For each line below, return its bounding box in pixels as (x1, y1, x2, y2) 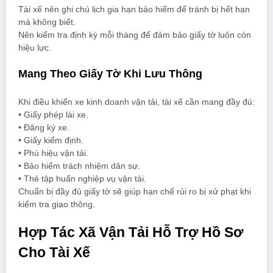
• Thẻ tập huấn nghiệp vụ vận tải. (18, 174, 146, 184)
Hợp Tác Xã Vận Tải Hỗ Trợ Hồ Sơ (18, 225, 243, 241)
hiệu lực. (18, 43, 51, 52)
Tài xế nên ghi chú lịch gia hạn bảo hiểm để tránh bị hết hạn (18, 4, 250, 14)
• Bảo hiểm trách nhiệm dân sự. (18, 161, 140, 171)
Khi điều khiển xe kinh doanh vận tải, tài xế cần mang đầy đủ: (18, 97, 255, 107)
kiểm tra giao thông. (18, 200, 95, 210)
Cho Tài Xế (18, 245, 90, 261)
